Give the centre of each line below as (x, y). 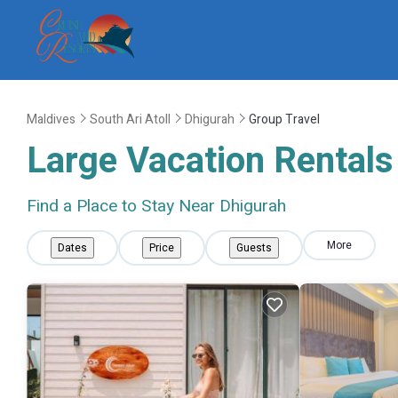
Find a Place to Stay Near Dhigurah (156, 206)
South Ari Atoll (130, 119)
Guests (254, 248)
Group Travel (284, 119)
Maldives (51, 119)
